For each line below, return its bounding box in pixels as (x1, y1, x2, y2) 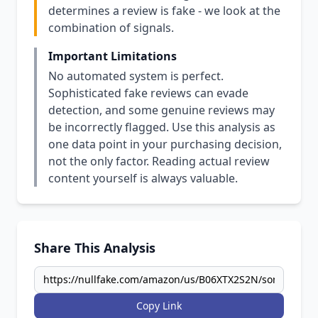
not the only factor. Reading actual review (48, 153, 270, 169)
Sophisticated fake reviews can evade (48, 85, 248, 101)
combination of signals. (48, 20, 174, 35)
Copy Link (136, 299, 182, 312)
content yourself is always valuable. (48, 170, 238, 186)
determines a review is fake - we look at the (48, 3, 280, 18)
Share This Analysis (34, 239, 155, 256)
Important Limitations (48, 48, 177, 64)
